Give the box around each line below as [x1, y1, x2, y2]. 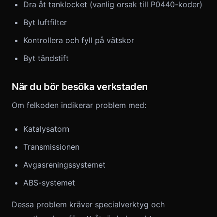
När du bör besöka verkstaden [12, 81, 148, 93]
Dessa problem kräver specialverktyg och [12, 200, 165, 209]
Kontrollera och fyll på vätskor [23, 35, 134, 45]
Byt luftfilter [23, 17, 67, 27]
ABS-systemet [23, 178, 75, 187]
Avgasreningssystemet [23, 160, 106, 170]
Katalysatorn [23, 124, 69, 134]
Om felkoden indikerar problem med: [12, 100, 146, 110]
